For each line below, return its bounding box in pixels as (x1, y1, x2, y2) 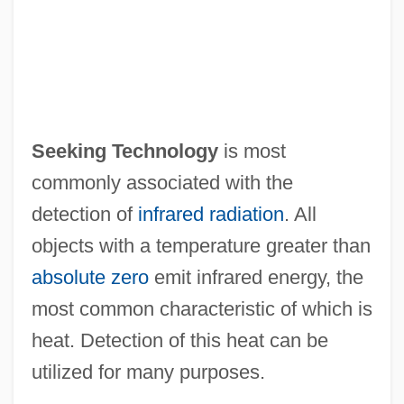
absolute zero (31, 265, 149, 289)
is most (217, 139, 286, 162)
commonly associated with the (31, 170, 293, 194)
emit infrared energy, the (148, 265, 363, 289)
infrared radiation (137, 202, 284, 225)
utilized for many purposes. (31, 360, 265, 383)
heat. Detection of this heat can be (31, 328, 328, 352)
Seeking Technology (31, 139, 218, 162)
